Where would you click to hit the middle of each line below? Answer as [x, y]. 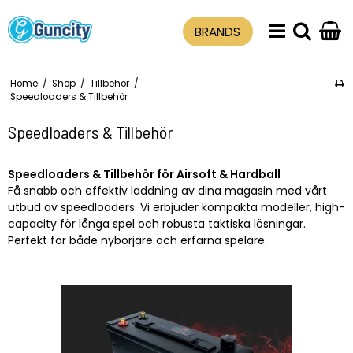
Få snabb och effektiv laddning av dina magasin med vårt [167, 190]
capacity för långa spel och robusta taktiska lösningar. [157, 223]
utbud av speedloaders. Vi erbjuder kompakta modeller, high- [176, 207]
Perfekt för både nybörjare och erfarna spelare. [137, 240]
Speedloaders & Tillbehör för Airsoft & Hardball [144, 174]
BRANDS [218, 32]
